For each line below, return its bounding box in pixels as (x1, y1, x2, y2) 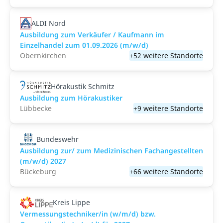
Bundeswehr (36, 134, 79, 144)
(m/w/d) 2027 (20, 156, 66, 166)
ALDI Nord (31, 18, 66, 28)
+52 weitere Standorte (129, 51, 203, 60)
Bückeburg (20, 167, 56, 176)
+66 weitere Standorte (129, 167, 203, 176)
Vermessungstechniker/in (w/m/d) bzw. (20, 209, 156, 219)
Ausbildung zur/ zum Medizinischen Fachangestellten (20, 146, 203, 155)
